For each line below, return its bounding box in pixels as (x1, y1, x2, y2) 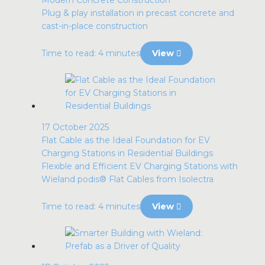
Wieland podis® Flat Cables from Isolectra (41, 174, 214, 185)
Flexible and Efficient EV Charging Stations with (41, 161, 238, 172)
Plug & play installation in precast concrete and (41, 8, 234, 18)
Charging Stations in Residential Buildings (41, 148, 213, 159)
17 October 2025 (41, 122, 109, 132)
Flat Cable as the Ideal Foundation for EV (41, 135, 210, 146)
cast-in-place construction (41, 21, 148, 31)
